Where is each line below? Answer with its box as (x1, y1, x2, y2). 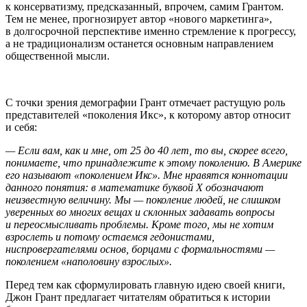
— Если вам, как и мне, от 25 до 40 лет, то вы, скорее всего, (5, 144, 288, 156)
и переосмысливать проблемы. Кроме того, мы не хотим (5, 218, 273, 230)
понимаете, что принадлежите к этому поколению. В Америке (5, 156, 302, 169)
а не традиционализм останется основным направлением (5, 37, 273, 49)
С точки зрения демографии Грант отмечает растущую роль (5, 96, 285, 108)
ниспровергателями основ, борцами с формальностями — (5, 243, 275, 255)
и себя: (5, 121, 37, 133)
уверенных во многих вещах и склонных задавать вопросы (5, 206, 275, 218)
